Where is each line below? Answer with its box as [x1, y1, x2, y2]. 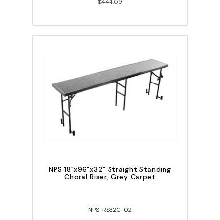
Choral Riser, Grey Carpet [64, 172, 156, 182]
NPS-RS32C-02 [88, 206, 132, 214]
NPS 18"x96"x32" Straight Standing [49, 165, 171, 174]
